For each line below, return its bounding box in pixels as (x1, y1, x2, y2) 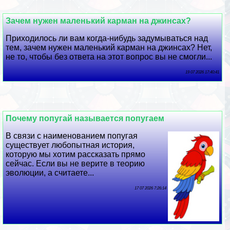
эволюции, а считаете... (6, 168, 94, 177)
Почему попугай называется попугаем (6, 113, 165, 123)
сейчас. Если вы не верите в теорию (6, 159, 145, 168)
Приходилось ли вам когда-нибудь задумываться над (6, 34, 208, 43)
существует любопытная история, (6, 140, 135, 149)
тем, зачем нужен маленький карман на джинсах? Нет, (6, 43, 213, 52)
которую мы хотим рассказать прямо (6, 149, 146, 159)
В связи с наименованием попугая (6, 131, 138, 140)
